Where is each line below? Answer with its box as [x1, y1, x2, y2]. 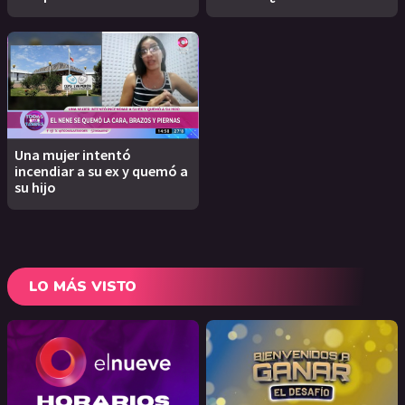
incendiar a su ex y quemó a [14, 162, 188, 181]
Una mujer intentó [14, 146, 131, 165]
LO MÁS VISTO [29, 277, 137, 297]
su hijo [14, 178, 56, 197]
